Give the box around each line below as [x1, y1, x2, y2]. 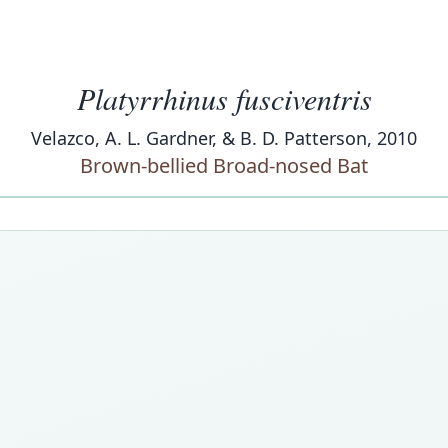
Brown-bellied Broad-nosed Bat [80, 152, 368, 179]
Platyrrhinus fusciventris [76, 78, 372, 118]
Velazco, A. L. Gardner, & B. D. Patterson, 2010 [31, 126, 417, 150]
